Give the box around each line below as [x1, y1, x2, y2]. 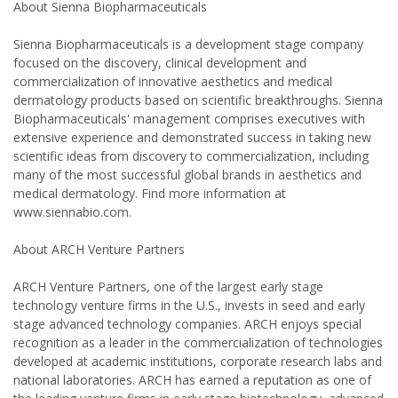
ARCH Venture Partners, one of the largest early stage [13, 278, 323, 295]
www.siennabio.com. [13, 203, 131, 220]
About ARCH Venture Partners [13, 241, 185, 258]
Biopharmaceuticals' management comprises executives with [13, 110, 365, 127]
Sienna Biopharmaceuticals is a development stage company [13, 36, 363, 52]
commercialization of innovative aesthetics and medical [13, 73, 332, 90]
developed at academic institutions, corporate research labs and [13, 353, 382, 370]
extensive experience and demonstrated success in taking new [13, 129, 371, 146]
